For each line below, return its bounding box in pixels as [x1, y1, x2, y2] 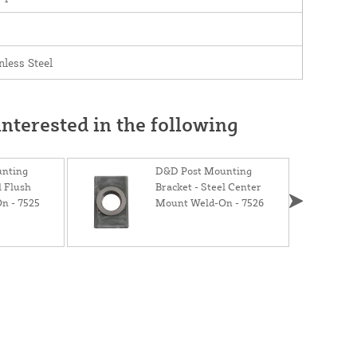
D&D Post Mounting [155, 163, 253, 177]
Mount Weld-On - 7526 [155, 195, 265, 209]
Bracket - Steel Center [155, 179, 262, 193]
